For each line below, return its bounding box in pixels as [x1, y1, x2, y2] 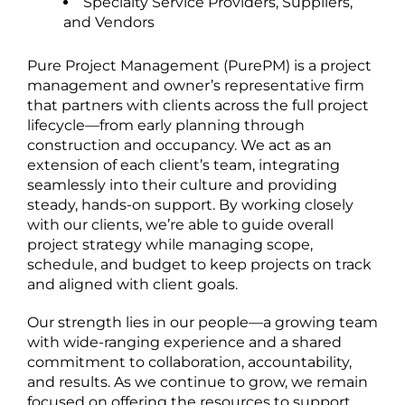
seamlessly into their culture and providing [27, 175, 337, 193]
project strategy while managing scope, [27, 235, 313, 253]
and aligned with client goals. [27, 275, 238, 293]
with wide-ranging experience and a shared [27, 333, 342, 351]
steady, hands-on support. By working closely [27, 195, 353, 213]
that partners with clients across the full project [27, 96, 369, 114]
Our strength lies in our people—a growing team [27, 313, 378, 331]
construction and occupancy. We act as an [27, 136, 332, 154]
